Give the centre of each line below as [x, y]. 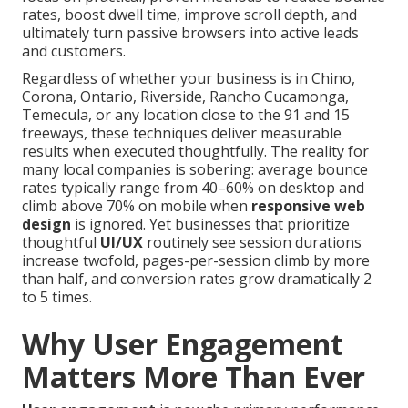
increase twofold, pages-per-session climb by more [196, 261]
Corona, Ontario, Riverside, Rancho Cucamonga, [185, 97]
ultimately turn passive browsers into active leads [190, 33]
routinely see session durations [252, 243]
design [46, 224]
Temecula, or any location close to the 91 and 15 [186, 115]
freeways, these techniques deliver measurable [182, 133]
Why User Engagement [183, 344]
